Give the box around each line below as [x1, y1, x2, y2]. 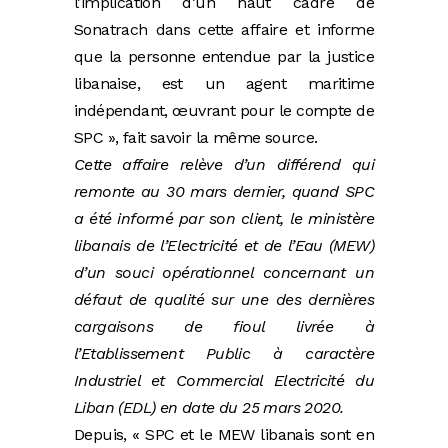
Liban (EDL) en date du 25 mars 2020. [74, 397, 344, 417]
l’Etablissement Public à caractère [74, 343, 374, 363]
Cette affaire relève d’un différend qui [74, 154, 374, 174]
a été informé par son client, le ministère [74, 208, 374, 228]
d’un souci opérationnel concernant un [74, 262, 374, 282]
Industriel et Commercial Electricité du [74, 370, 374, 390]
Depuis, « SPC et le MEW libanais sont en [74, 424, 374, 444]
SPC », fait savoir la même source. [74, 127, 318, 147]
